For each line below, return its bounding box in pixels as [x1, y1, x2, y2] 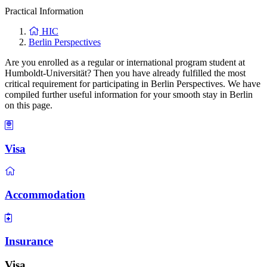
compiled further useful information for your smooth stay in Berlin [5, 89, 253, 100]
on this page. [5, 100, 52, 110]
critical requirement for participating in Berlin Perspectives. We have [5, 79, 260, 89]
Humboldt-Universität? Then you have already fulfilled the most [5, 68, 246, 78]
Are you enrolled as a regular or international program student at [5, 57, 245, 67]
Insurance [5, 234, 53, 247]
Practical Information [5, 6, 83, 16]
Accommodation [5, 188, 85, 201]
